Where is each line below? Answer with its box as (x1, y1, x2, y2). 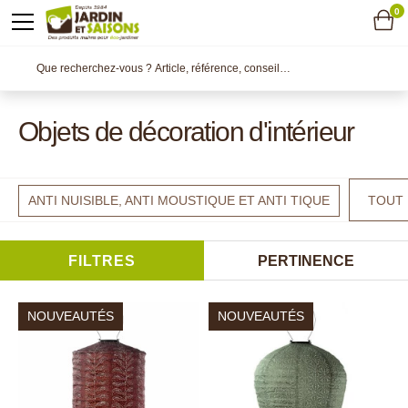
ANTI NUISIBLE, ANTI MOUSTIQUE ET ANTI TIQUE (28, 193, 330, 208)
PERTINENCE (258, 253, 354, 269)
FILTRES (68, 253, 136, 269)
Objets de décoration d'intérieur (18, 117, 354, 147)
